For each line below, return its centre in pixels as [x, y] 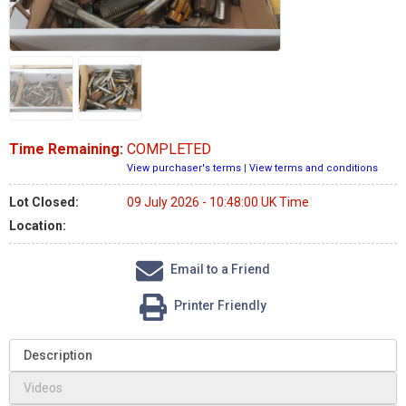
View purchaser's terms [184, 168]
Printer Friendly [219, 306]
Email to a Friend [219, 270]
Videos [43, 387]
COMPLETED [169, 149]
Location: [38, 225]
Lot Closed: [44, 202]
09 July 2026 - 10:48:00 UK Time [218, 202]
